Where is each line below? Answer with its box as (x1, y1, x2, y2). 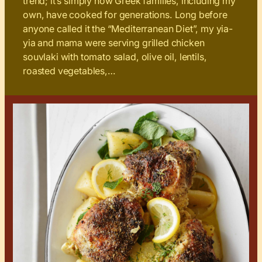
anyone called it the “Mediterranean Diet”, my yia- (23, 23, 233, 35)
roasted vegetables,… (23, 65, 116, 77)
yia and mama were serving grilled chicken (23, 37, 205, 49)
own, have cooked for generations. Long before (23, 9, 227, 21)
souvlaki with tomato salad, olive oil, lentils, (23, 51, 207, 63)
